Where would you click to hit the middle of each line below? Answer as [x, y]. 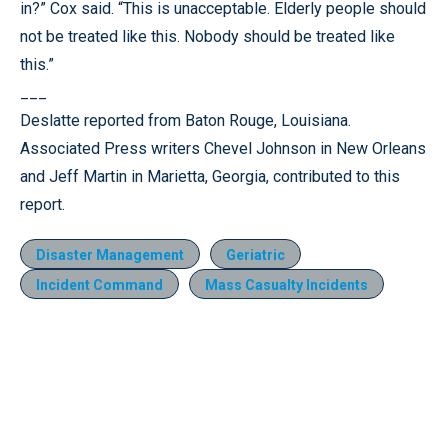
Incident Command [99, 284]
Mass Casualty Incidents [286, 284]
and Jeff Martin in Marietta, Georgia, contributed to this [210, 176]
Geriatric [255, 254]
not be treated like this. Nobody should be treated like [207, 36]
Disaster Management [110, 254]
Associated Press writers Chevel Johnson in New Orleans [223, 148]
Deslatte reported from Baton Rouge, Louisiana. [185, 120]
